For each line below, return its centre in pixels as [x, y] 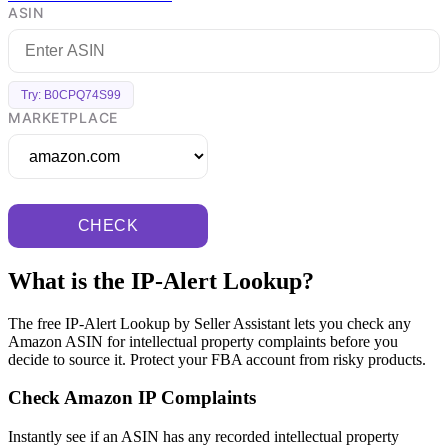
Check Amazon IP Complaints [132, 398]
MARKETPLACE [63, 117]
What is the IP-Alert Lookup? [161, 280]
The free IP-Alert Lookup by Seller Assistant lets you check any [209, 323]
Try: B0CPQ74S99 [71, 94]
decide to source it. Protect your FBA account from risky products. [217, 359]
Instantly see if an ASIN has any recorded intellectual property [203, 437]
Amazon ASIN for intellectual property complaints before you [203, 341]
